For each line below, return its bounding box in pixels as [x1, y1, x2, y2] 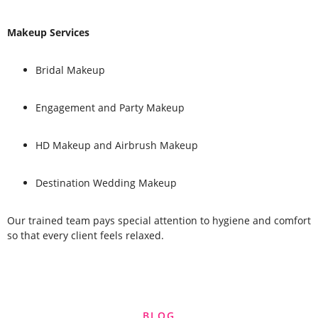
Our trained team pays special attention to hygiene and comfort [7, 213, 311, 227]
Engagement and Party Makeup [35, 100, 185, 114]
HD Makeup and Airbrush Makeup [35, 138, 198, 152]
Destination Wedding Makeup [35, 175, 177, 190]
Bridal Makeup [35, 62, 105, 77]
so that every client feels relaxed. [7, 228, 164, 242]
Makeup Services [7, 25, 89, 39]
